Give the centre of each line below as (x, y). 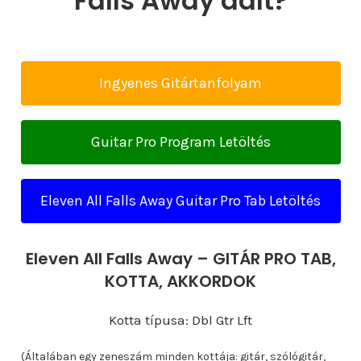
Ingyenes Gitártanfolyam (180, 83)
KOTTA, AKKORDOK (180, 281)
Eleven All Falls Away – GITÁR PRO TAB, (180, 259)
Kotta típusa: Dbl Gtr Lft (180, 320)
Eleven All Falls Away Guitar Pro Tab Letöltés (180, 201)
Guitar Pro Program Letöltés (180, 142)
